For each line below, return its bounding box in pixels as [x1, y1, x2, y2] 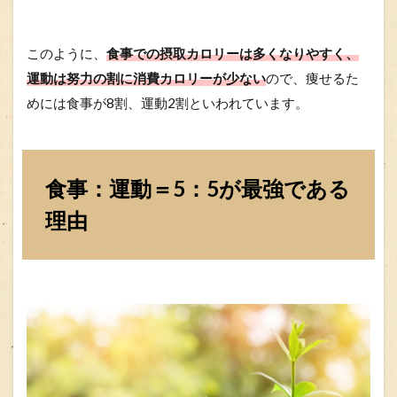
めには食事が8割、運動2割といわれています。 [27, 94, 308, 111]
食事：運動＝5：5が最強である [45, 175, 350, 201]
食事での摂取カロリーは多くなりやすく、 [106, 44, 359, 61]
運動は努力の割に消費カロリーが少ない [27, 69, 266, 86]
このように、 [27, 44, 106, 61]
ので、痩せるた [266, 69, 359, 86]
